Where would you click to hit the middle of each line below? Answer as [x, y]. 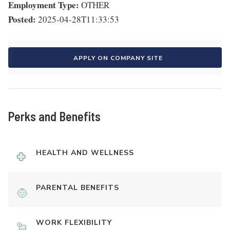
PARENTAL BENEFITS [78, 188]
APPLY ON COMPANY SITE [118, 58]
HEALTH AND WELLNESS [85, 153]
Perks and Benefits [54, 116]
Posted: [22, 19]
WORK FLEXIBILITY [74, 223]
